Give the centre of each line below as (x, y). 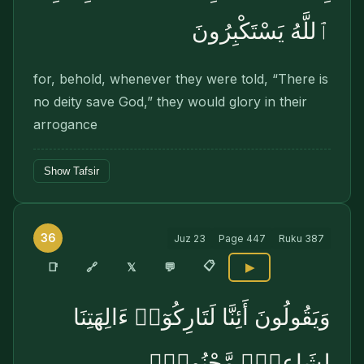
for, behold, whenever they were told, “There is (181, 79)
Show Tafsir (71, 171)
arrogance (65, 124)
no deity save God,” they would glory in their (170, 102)
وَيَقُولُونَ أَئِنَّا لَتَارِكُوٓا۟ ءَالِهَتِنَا (202, 317)
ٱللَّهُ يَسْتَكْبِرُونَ (261, 31)
